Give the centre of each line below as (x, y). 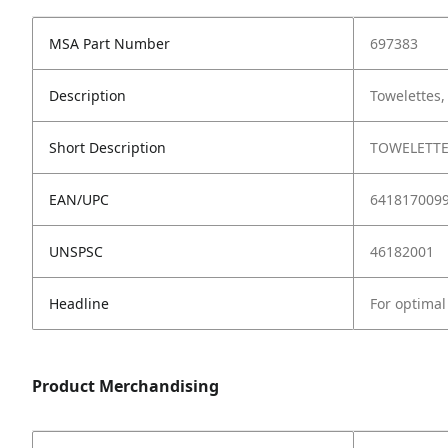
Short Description (107, 147)
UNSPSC (76, 251)
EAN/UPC (79, 199)
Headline (79, 303)
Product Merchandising (125, 386)
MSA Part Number (109, 43)
